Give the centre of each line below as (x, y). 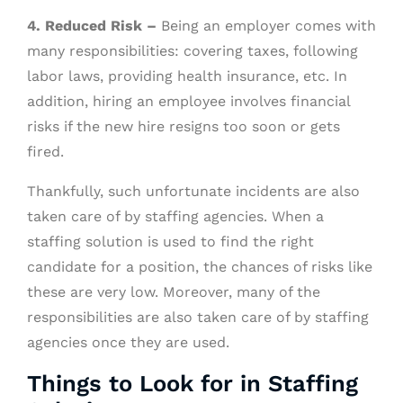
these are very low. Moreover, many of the (174, 291)
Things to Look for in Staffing (193, 383)
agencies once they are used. (128, 342)
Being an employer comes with (269, 25)
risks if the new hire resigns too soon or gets (184, 126)
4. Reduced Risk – (94, 25)
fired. (45, 151)
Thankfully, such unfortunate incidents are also (193, 191)
